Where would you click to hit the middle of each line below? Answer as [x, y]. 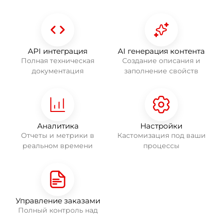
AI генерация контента [161, 51]
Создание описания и [161, 61]
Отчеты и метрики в [58, 135]
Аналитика [58, 126]
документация [58, 71]
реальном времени [58, 146]
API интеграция [58, 51]
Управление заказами [58, 201]
